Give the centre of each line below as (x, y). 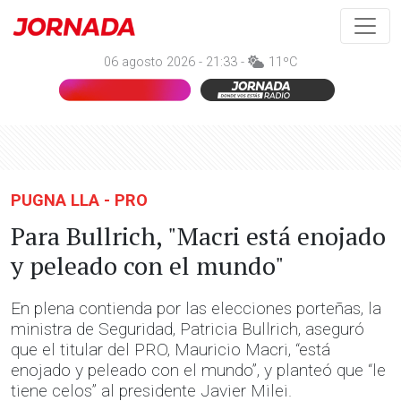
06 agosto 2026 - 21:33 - (176, 62)
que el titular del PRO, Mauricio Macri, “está (171, 350)
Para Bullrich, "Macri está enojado (198, 236)
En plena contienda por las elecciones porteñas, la (196, 308)
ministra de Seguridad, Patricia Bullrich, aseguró (188, 329)
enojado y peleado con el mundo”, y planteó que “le (198, 370)
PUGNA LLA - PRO (79, 200)
